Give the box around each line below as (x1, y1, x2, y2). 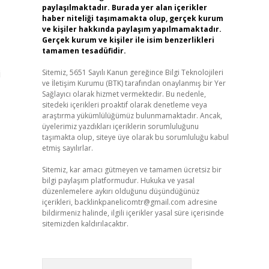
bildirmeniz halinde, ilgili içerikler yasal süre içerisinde (41, 208, 224, 218)
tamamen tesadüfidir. (41, 46, 126, 56)
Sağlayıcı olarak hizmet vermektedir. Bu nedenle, (41, 89, 206, 99)
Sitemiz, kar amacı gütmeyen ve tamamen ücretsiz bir (41, 165, 222, 175)
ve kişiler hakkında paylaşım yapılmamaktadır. (41, 24, 222, 34)
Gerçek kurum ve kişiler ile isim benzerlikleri (41, 35, 214, 45)
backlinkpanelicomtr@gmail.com (74, 197, 186, 207)
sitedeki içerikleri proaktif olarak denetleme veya (41, 100, 207, 110)
